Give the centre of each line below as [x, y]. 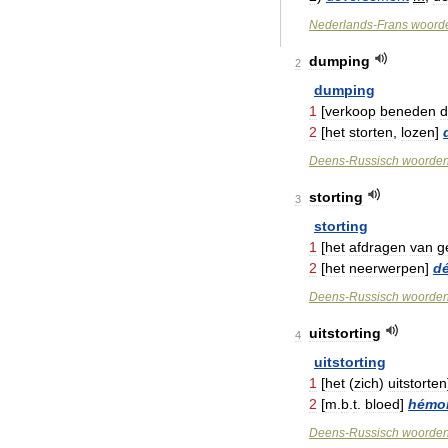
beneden [408, 111]
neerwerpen [387, 268]
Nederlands [341, 25]
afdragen [377, 247]
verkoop [350, 111]
